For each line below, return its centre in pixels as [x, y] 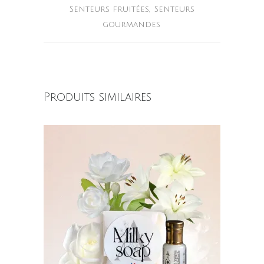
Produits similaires [98, 98]
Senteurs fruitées [109, 9]
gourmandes [131, 25]
